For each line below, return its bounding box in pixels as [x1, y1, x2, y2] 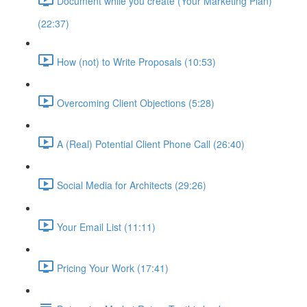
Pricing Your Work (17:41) [57, 261, 169, 275]
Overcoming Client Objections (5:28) [57, 95, 214, 110]
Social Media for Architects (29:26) [57, 178, 206, 193]
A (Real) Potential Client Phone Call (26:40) [57, 137, 245, 151]
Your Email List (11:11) [57, 219, 156, 234]
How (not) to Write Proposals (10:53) [57, 54, 216, 69]
